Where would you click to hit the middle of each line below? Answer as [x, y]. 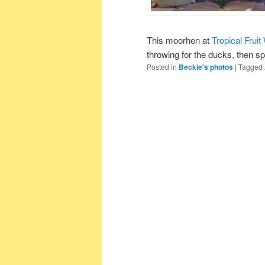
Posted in [162, 67]
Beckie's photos [206, 67]
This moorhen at [179, 40]
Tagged [251, 67]
